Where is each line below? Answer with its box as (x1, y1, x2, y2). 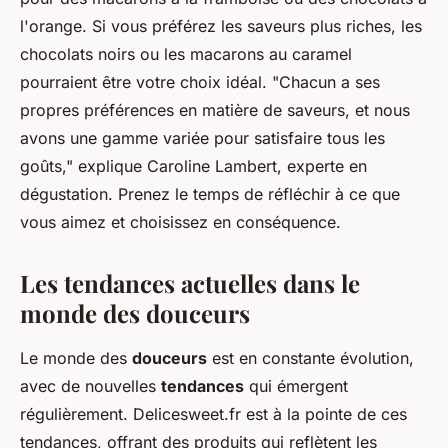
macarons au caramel (190, 44, 352, 65)
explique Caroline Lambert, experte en (73, 156, 367, 177)
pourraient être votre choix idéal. (20, 72, 272, 93)
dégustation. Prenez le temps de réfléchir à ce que (20, 184, 400, 205)
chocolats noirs (20, 44, 135, 65)
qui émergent (244, 376, 348, 397)
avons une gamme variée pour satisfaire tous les (20, 128, 385, 149)
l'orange (20, 16, 82, 37)
